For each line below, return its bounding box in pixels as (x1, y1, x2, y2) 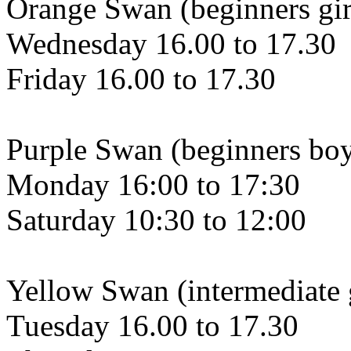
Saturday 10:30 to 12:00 (6, 203, 306, 237)
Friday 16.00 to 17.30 (6, 62, 276, 96)
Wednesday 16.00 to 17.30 (6, 27, 336, 61)
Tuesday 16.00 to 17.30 (6, 309, 299, 343)
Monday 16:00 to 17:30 (6, 168, 300, 202)
